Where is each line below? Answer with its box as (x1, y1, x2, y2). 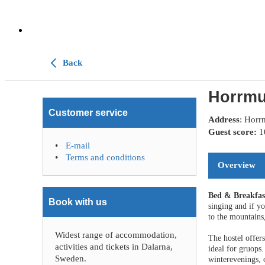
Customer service (49, 108, 128, 118)
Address (208, 115, 240, 124)
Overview (218, 160, 256, 170)
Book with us (49, 197, 107, 207)
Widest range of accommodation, (55, 230, 177, 240)
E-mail (66, 141, 90, 150)
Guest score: (208, 127, 257, 137)
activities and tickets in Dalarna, (55, 242, 173, 251)
